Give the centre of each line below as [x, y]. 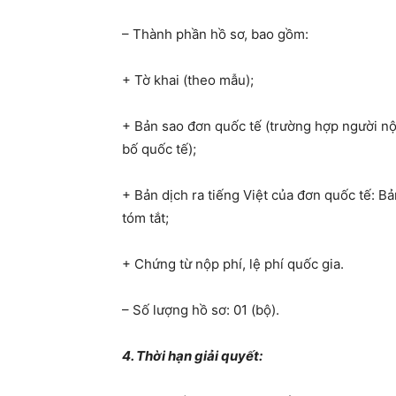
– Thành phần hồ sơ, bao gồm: [215, 34]
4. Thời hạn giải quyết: [192, 356]
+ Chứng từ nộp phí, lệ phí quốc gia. [233, 264]
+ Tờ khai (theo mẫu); [188, 80]
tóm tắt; [145, 218]
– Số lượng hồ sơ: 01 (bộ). [201, 310]
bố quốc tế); [159, 149]
